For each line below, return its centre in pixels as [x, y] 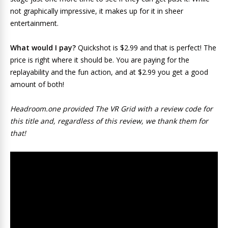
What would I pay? [44, 47]
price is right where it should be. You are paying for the [100, 60]
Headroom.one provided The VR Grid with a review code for [111, 108]
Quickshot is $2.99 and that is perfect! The [147, 47]
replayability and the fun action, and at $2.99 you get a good [109, 72]
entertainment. [34, 23]
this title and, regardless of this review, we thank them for [109, 121]
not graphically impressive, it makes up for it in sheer [97, 11]
